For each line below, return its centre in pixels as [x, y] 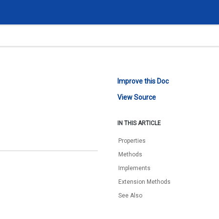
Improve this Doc [143, 81]
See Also [131, 196]
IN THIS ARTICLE [139, 123]
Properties [132, 141]
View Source [137, 97]
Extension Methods [145, 182]
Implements [135, 168]
